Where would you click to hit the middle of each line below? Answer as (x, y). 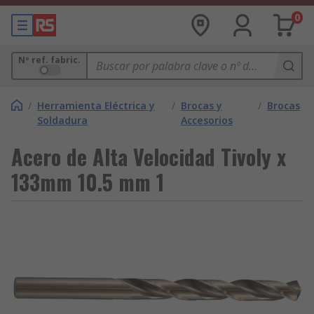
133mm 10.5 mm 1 (88, 182)
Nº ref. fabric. (49, 60)
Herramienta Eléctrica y (96, 105)
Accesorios (207, 120)
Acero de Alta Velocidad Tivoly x (149, 157)
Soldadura (62, 120)
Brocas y (202, 105)
